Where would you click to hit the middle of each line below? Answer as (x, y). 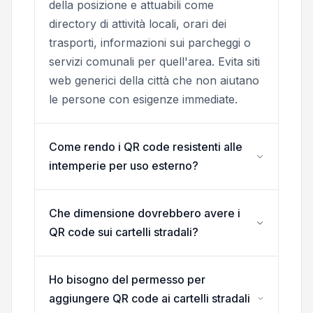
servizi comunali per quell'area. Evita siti (154, 61)
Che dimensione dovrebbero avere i (145, 213)
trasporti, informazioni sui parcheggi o (150, 42)
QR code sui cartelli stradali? (124, 232)
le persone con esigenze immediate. (143, 99)
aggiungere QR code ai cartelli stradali (150, 298)
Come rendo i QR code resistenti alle (146, 146)
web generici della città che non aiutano (154, 80)
